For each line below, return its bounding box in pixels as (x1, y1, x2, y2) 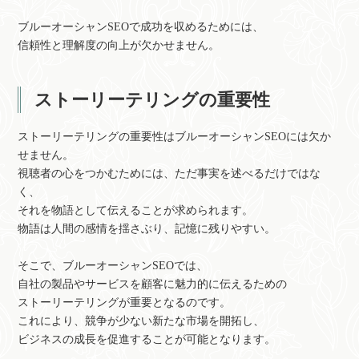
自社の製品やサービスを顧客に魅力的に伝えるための (18, 277, 288, 290)
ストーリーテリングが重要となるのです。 (18, 296, 232, 309)
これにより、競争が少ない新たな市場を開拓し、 (18, 314, 265, 327)
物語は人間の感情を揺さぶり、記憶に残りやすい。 (18, 222, 276, 235)
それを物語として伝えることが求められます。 (18, 204, 254, 216)
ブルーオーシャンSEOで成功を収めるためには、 (18, 20, 264, 33)
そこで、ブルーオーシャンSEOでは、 (18, 259, 208, 272)
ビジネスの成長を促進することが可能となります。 (18, 333, 276, 345)
